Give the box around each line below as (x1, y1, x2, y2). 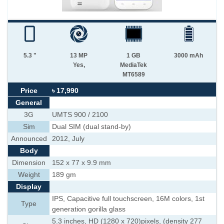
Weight (17, 171, 40, 178)
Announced (10, 135, 47, 142)
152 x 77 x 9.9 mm (52, 159, 111, 166)
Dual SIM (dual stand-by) (52, 123, 131, 130)
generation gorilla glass (52, 205, 125, 213)
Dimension (12, 159, 45, 166)
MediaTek (120, 61, 147, 68)
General (15, 99, 42, 106)
